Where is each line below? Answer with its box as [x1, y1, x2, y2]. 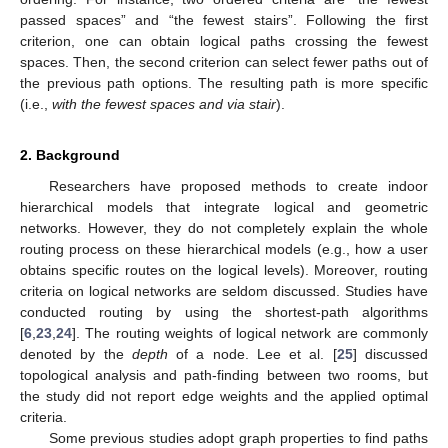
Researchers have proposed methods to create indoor [48, 177, 428, 194]
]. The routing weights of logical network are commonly [72, 324, 428, 341]
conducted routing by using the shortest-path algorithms [20, 303, 428, 320]
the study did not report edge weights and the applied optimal [20, 387, 428, 404]
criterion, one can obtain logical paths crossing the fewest [20, 32, 428, 49]
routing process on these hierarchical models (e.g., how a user [20, 240, 428, 257]
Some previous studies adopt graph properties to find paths [48, 429, 428, 446]
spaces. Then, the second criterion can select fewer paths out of [20, 53, 428, 70]
